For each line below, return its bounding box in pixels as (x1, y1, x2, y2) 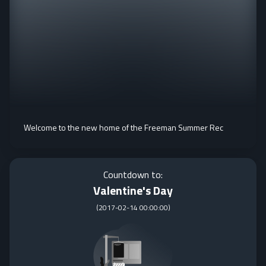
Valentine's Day (93, 180, 173, 199)
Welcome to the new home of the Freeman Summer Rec (24, 121, 223, 134)
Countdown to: (103, 167, 163, 182)
